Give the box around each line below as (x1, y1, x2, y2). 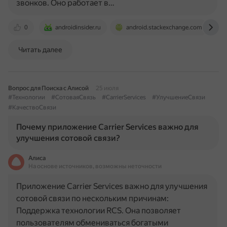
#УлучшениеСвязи (152, 94, 205, 101)
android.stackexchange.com (126, 24, 202, 31)
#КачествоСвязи (8, 104, 56, 111)
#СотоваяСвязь (51, 94, 96, 101)
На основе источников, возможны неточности (28, 163, 162, 170)
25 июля (96, 85, 119, 92)
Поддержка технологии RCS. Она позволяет (16, 206, 181, 215)
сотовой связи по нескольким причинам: (16, 194, 169, 203)
